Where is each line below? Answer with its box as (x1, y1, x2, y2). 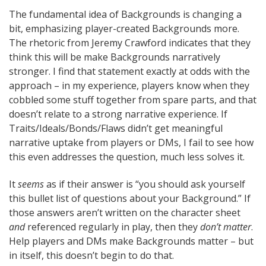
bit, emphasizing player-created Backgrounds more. (9, 21, 239, 35)
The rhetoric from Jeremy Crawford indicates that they (9, 36, 251, 49)
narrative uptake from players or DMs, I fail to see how (9, 135, 254, 149)
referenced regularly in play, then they (25, 220, 200, 233)
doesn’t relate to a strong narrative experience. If (9, 107, 227, 121)
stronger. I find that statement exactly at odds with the (9, 64, 250, 78)
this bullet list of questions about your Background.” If (9, 191, 251, 205)
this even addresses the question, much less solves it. (9, 150, 245, 163)
